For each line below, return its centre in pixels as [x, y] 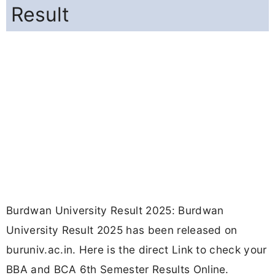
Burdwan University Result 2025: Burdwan [115, 211]
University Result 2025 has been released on [122, 230]
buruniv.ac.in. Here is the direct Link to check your [137, 250]
